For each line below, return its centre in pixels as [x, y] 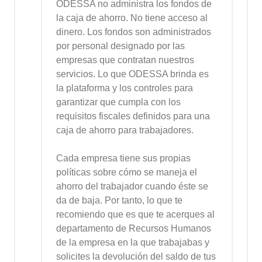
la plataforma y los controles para [125, 88]
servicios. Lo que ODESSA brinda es [132, 74]
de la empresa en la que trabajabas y [133, 242]
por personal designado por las [120, 46]
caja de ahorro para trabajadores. [125, 130]
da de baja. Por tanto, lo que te [119, 200]
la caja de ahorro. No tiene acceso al [132, 18]
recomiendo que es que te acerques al [135, 214]
